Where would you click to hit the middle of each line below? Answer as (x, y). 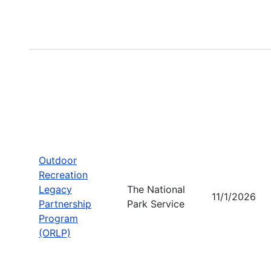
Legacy (55, 189)
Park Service (156, 204)
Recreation (63, 175)
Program (58, 218)
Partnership (65, 204)
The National (156, 189)
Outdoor (58, 160)
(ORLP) (55, 233)
